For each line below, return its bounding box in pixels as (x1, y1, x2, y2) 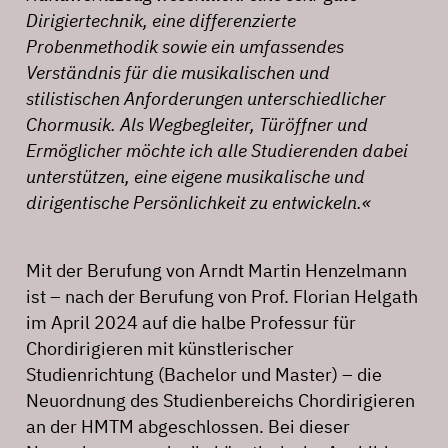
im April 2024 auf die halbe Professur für (26, 310, 356, 334)
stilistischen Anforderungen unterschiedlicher (26, 86, 386, 110)
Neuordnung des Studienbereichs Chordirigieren (26, 388, 415, 412)
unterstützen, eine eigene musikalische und (26, 164, 365, 188)
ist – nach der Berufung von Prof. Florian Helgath (26, 284, 418, 308)
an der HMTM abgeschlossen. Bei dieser (26, 414, 350, 438)
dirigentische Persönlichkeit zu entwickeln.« (26, 190, 371, 214)
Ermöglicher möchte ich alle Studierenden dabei (26, 138, 408, 162)
